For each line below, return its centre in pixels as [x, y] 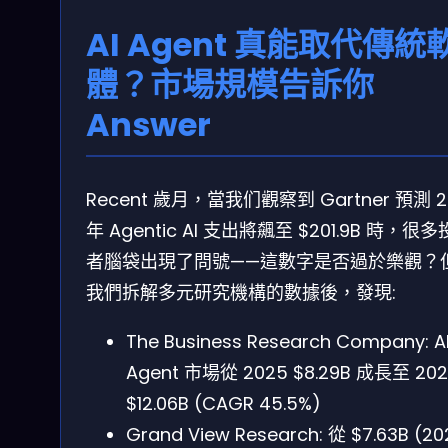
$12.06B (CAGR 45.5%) [223, 403]
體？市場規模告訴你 [230, 85]
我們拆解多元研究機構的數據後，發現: [241, 292]
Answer [148, 125]
